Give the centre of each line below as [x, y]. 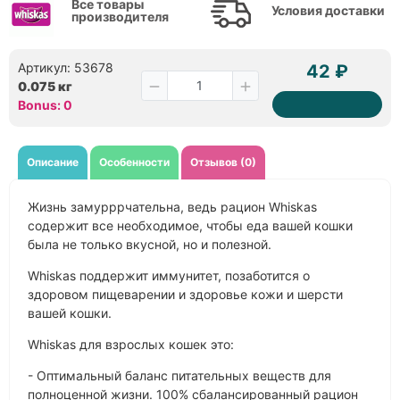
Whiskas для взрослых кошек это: [131, 345]
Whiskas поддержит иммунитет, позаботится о [169, 276]
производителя [120, 17]
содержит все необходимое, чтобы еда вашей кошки [190, 226]
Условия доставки [328, 11]
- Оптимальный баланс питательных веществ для [179, 376]
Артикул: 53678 [66, 68]
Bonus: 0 [45, 105]
